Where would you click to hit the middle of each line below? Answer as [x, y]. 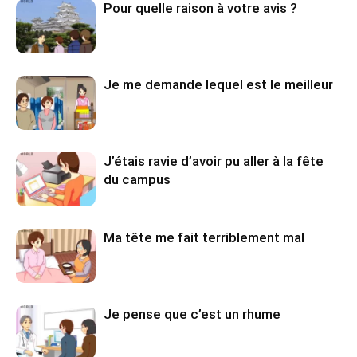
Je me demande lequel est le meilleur [218, 84]
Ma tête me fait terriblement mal [204, 237]
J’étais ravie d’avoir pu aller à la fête [214, 161]
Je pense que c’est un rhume [192, 314]
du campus [137, 179]
